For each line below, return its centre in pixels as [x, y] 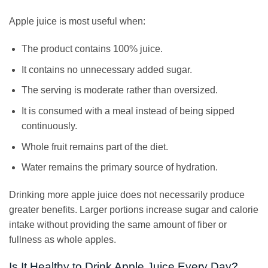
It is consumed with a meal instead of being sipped [128, 111]
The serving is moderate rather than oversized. [119, 90]
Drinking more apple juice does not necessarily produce [127, 195]
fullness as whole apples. [63, 240]
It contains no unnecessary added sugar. [106, 69]
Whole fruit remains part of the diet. [95, 147]
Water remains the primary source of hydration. [119, 167]
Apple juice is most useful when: [77, 22]
